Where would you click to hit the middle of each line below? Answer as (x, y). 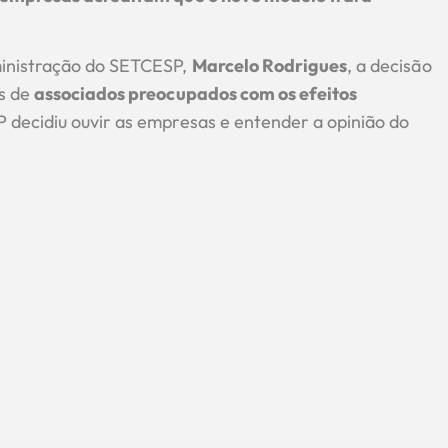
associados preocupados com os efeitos (195, 94)
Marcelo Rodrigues (269, 66)
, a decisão (389, 66)
